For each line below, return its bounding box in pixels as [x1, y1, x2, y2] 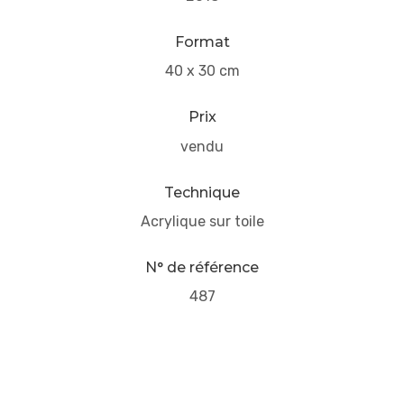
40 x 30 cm [164, 62, 240, 80]
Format [174, 32, 230, 50]
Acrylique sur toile [140, 212, 264, 230]
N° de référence [145, 258, 259, 276]
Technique [164, 183, 240, 201]
